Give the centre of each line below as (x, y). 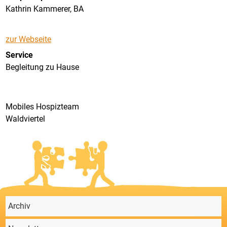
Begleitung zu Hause (43, 67)
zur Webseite (29, 40)
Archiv (20, 206)
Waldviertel (26, 119)
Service (20, 55)
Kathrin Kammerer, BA (45, 9)
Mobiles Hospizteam (43, 107)
